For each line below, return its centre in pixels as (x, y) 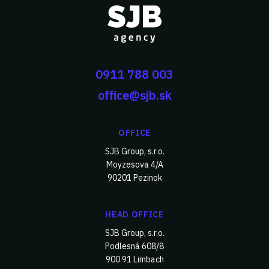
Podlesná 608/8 (134, 246)
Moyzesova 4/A (134, 165)
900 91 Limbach (134, 259)
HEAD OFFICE (134, 214)
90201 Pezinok (134, 178)
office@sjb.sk (134, 95)
